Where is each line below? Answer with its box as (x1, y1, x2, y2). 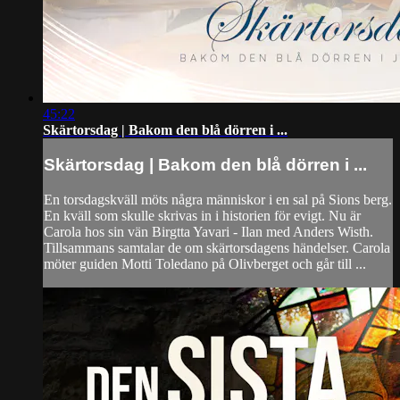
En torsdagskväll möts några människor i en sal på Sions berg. (44, 191, 392, 207)
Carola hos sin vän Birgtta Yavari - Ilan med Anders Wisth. (44, 223, 373, 239)
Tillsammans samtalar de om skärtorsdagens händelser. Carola (44, 239, 390, 255)
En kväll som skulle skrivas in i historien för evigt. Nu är (44, 207, 361, 223)
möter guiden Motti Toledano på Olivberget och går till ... (44, 255, 366, 271)
